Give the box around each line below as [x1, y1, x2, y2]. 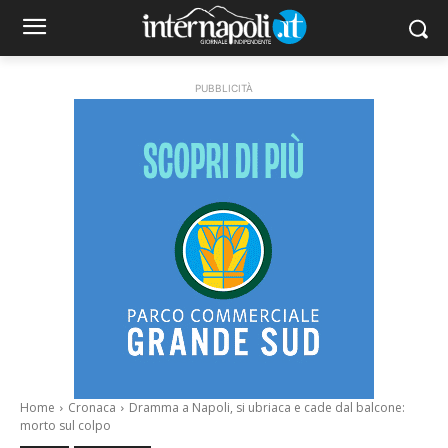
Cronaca [68, 399, 116, 416]
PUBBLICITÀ [195, 82, 253, 94]
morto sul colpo [20, 417, 111, 434]
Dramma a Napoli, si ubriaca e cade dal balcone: [129, 399, 405, 416]
